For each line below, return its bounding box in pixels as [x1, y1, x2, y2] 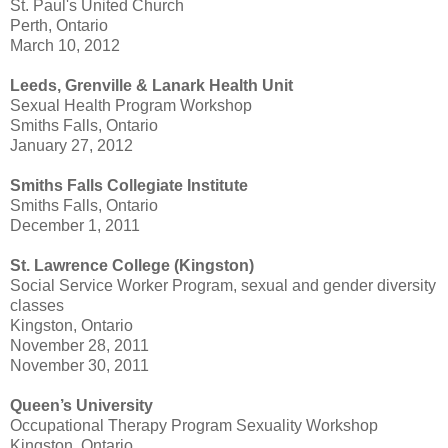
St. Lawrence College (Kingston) [10, 257, 254, 275]
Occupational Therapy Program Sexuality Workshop [10, 417, 378, 435]
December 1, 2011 [10, 217, 140, 235]
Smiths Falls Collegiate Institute [10, 177, 248, 195]
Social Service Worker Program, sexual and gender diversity [10, 277, 436, 295]
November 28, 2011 [10, 337, 149, 355]
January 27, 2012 [10, 137, 133, 155]
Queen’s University [10, 397, 153, 415]
